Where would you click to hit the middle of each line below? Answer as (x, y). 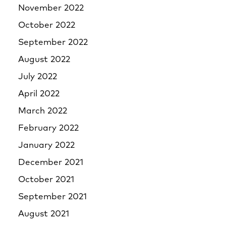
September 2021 (52, 197)
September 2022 (53, 43)
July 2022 (38, 77)
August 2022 (44, 60)
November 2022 (51, 8)
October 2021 (46, 180)
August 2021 (44, 214)
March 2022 (43, 111)
